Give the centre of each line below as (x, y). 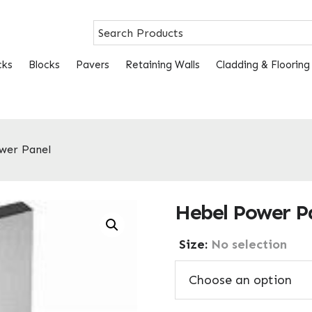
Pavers (93, 64)
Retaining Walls (163, 64)
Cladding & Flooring (263, 64)
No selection (249, 244)
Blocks (44, 64)
